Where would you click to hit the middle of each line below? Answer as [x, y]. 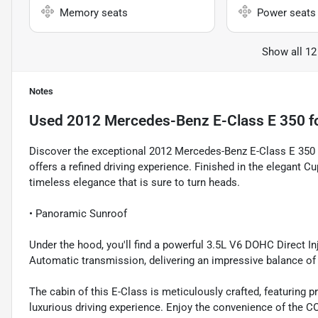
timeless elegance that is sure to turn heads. [135, 183]
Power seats [286, 13]
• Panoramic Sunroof [78, 214]
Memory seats [94, 13]
